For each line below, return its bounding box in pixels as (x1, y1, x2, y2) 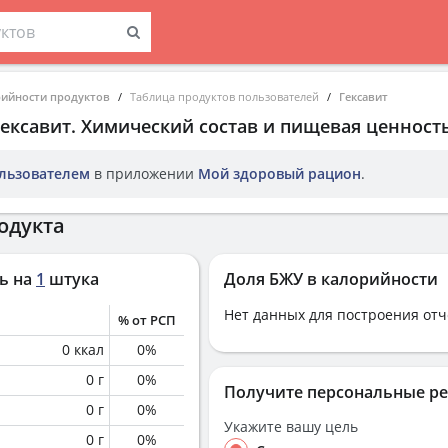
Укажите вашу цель (224, 417, 358, 436)
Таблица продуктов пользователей (130, 89, 319, 104)
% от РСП (118, 311, 176, 329)
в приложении (90, 164, 198, 183)
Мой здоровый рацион (198, 164, 361, 183)
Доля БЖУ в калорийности (224, 268, 438, 290)
